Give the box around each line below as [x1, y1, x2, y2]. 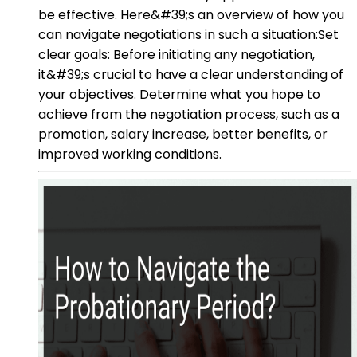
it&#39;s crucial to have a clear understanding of [38, 65, 343, 84]
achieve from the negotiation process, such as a [38, 104, 339, 124]
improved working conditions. [38, 144, 222, 163]
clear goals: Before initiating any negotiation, [38, 45, 315, 64]
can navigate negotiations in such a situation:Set [38, 25, 339, 44]
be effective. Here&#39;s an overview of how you [38, 5, 344, 24]
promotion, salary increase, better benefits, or [38, 124, 328, 143]
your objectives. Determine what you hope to [38, 84, 320, 104]
